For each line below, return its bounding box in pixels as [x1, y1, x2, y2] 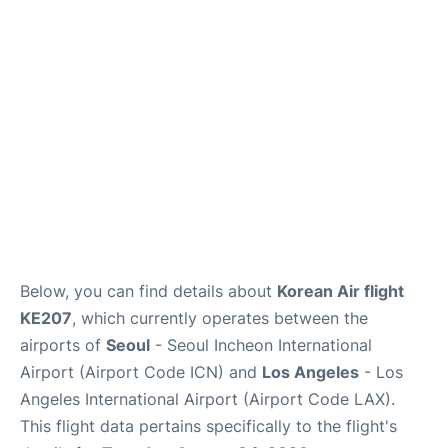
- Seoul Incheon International [150, 334, 372, 355]
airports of [20, 334, 106, 355]
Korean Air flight [277, 280, 404, 301]
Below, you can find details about [20, 280, 277, 301]
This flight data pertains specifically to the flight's [20, 415, 397, 436]
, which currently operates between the [72, 307, 368, 328]
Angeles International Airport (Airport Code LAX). [20, 388, 395, 409]
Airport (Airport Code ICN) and [20, 361, 262, 382]
